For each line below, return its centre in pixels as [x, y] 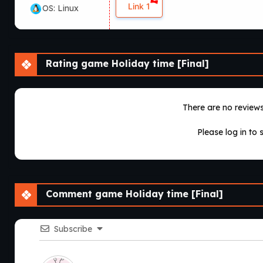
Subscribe [73, 229]
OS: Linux [60, 8]
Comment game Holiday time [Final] [133, 193]
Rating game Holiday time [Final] [126, 63]
